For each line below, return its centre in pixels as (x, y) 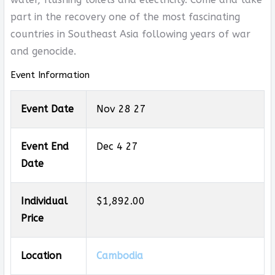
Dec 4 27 (117, 146)
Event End (45, 146)
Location (41, 256)
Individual (44, 201)
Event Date (47, 109)
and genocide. (43, 51)
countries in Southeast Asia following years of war (130, 34)
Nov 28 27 (121, 109)
